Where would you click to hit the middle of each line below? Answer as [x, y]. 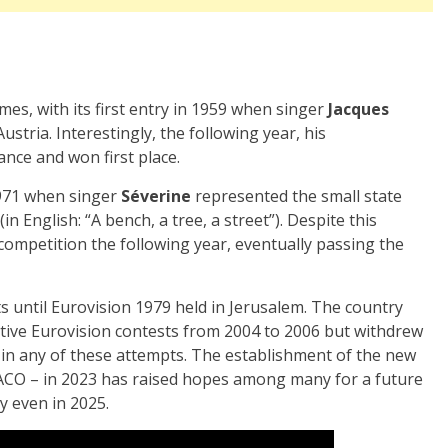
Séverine [156, 195]
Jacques [358, 108]
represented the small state [296, 195]
